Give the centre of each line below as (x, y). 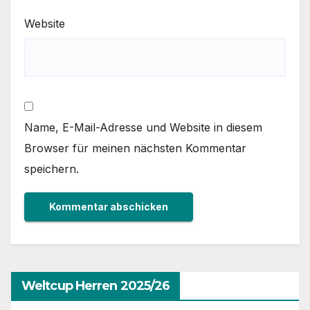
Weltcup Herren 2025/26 (96, 286)
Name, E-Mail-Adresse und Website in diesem (143, 128)
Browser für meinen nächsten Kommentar (135, 148)
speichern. (52, 169)
